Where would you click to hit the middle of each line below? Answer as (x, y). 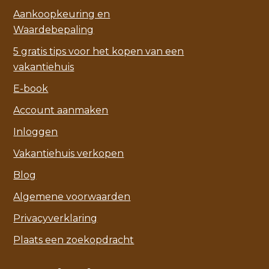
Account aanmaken (61, 110)
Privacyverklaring (56, 219)
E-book (31, 89)
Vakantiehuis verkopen (69, 154)
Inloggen (36, 132)
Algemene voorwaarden (72, 197)
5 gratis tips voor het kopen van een (99, 52)
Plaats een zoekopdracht (74, 240)
